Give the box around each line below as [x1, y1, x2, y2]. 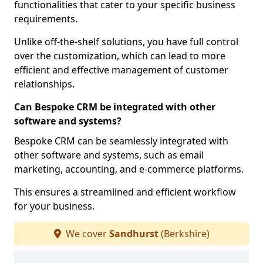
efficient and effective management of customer [14, 63, 228, 76]
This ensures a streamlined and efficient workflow [14, 186, 236, 198]
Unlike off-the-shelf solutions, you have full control [14, 35, 238, 48]
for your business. [14, 200, 95, 213]
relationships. [14, 77, 75, 90]
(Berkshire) [158, 227, 210, 240]
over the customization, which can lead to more [14, 49, 225, 62]
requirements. [14, 12, 77, 25]
